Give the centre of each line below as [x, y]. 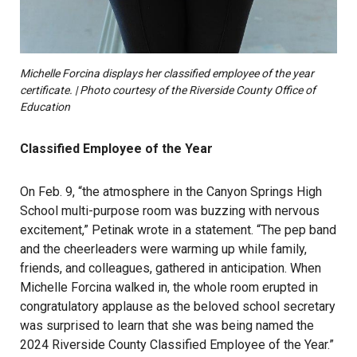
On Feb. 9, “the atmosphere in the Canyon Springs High [171, 191]
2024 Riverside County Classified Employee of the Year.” [177, 344]
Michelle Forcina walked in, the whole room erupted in [169, 287]
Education [45, 106]
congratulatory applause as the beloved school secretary [178, 306]
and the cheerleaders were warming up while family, [163, 249]
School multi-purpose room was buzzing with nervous [170, 210]
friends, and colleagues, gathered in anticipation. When [171, 268]
